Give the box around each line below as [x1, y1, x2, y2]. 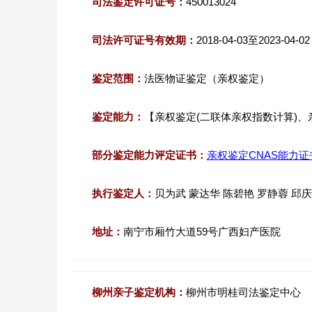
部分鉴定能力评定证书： [92, 149, 207, 161]
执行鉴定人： [92, 187, 155, 199]
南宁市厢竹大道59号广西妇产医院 [123, 226, 281, 237]
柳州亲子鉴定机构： [92, 286, 186, 298]
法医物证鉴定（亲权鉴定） [144, 72, 281, 84]
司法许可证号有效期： [92, 34, 196, 46]
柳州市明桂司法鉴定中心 [186, 286, 301, 298]
